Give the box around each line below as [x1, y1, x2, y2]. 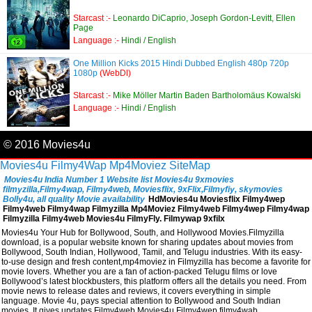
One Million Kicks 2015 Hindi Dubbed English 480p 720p [73, 58, 289, 68]
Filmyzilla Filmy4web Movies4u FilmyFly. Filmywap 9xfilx [3, 214, 225, 224]
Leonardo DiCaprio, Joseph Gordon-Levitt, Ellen [113, 13, 295, 23]
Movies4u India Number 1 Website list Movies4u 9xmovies [4, 175, 234, 185]
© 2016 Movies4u [3, 139, 91, 150]
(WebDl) [100, 68, 131, 78]
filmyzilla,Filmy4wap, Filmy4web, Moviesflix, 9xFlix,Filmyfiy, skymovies [3, 185, 283, 194]
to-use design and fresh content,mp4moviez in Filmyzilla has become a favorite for [1, 257, 311, 267]
